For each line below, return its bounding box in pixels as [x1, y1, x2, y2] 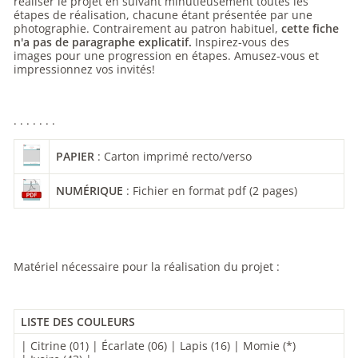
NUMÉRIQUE [56, 183, 123, 198]
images [14, 48, 52, 63]
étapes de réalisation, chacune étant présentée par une [14, 7, 312, 22]
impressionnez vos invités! [14, 62, 155, 77]
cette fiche [281, 21, 339, 36]
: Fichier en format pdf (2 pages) [126, 183, 297, 198]
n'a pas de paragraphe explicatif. [14, 34, 192, 50]
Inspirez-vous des [195, 34, 289, 50]
